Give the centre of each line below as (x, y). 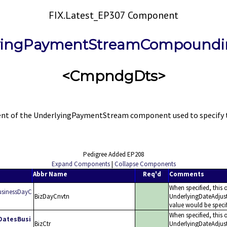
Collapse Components (145, 164)
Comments (187, 174)
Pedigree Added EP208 (113, 154)
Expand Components (81, 164)
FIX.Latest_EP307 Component (113, 15)
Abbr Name (50, 174)
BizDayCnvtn (52, 196)
